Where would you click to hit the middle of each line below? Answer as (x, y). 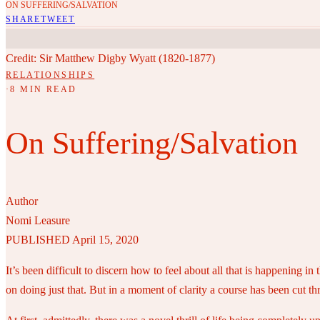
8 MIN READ (44, 89)
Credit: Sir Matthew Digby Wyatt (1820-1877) (110, 58)
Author (22, 201)
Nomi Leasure (38, 220)
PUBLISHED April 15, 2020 (72, 239)
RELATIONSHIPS (50, 75)
